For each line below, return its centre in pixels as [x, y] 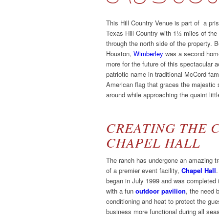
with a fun [121, 191]
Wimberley [148, 54]
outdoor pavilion [161, 191]
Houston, [120, 54]
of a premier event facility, [144, 171]
